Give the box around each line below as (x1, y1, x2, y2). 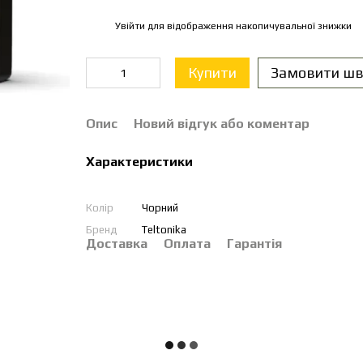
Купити (187, 64, 237, 81)
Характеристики (85, 154, 193, 169)
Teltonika (141, 224, 186, 236)
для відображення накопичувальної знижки (144, 19, 352, 32)
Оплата (163, 236, 211, 251)
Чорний (141, 202, 178, 214)
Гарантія (226, 236, 282, 251)
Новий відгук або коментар (133, 116, 310, 131)
